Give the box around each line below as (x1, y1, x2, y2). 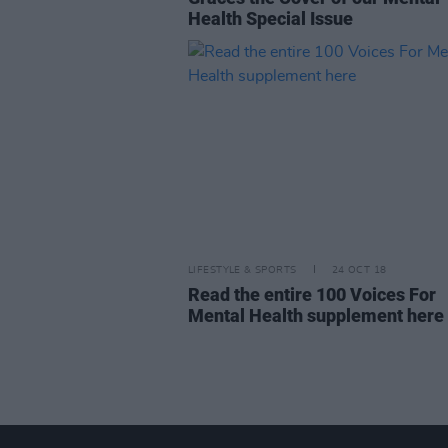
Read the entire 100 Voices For (188, 284, 436, 305)
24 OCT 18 (331, 265, 387, 275)
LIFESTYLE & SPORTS (188, 265, 297, 275)
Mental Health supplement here (188, 305, 444, 326)
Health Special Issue (188, 8, 353, 29)
